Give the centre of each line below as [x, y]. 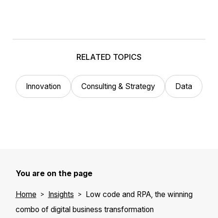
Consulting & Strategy [118, 86]
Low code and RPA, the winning [139, 195]
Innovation [44, 86]
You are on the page [54, 173]
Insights [61, 195]
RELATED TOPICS [109, 57]
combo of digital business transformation [84, 210]
